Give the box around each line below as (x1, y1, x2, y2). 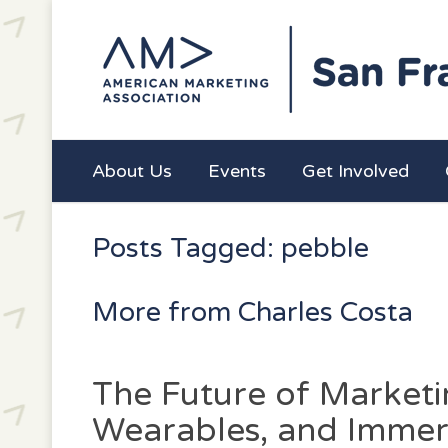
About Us (92, 160, 172, 182)
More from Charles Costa (92, 296, 413, 329)
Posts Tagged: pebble (92, 232, 369, 265)
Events (208, 160, 266, 182)
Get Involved (302, 160, 409, 182)
